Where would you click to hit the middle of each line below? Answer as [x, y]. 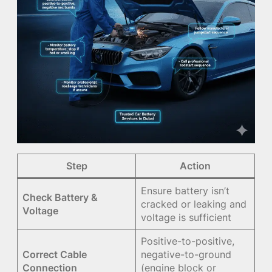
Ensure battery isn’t [185, 190]
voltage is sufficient [186, 217]
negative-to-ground [186, 254]
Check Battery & [60, 197]
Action [195, 165]
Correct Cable [55, 254]
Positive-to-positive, [188, 241]
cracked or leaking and [194, 204]
